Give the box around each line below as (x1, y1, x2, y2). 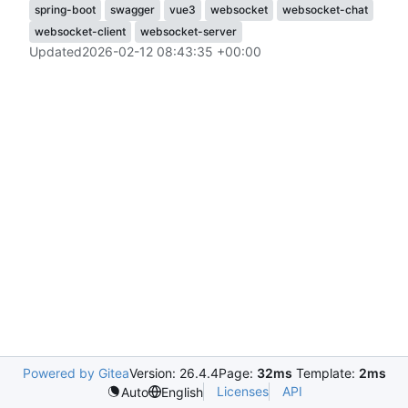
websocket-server (140, 25, 237, 39)
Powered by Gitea (22, 365, 129, 381)
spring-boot (35, 3, 96, 17)
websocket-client (35, 25, 126, 39)
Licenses (216, 383, 269, 399)
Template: (291, 365, 359, 381)
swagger (110, 3, 155, 17)
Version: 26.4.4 (128, 365, 219, 381)
